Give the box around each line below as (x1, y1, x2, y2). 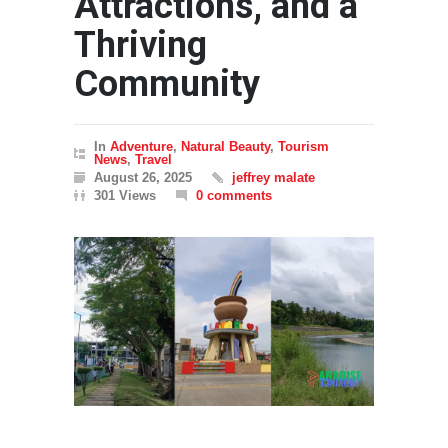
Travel (135, 152, 172, 168)
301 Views (94, 188, 156, 204)
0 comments (196, 188, 272, 204)
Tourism (278, 139, 329, 155)
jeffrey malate (232, 170, 315, 186)
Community (74, 63, 260, 106)
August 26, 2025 (94, 170, 192, 186)
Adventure (110, 139, 173, 155)
